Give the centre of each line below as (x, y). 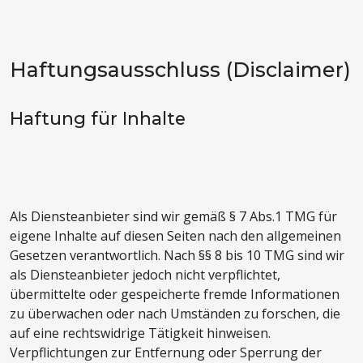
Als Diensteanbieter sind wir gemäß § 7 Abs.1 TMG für (173, 217)
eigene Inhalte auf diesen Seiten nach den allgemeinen (175, 236)
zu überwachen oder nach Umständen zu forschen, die (175, 314)
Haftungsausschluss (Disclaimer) (180, 70)
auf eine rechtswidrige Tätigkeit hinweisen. (140, 333)
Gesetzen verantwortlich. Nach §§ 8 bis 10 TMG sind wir (177, 256)
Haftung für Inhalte (98, 119)
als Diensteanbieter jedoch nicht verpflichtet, (145, 275)
